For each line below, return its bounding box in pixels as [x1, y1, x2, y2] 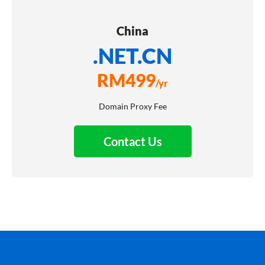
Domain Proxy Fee [98, 101, 167, 111]
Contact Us [103, 134, 162, 148]
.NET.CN [93, 42, 172, 69]
